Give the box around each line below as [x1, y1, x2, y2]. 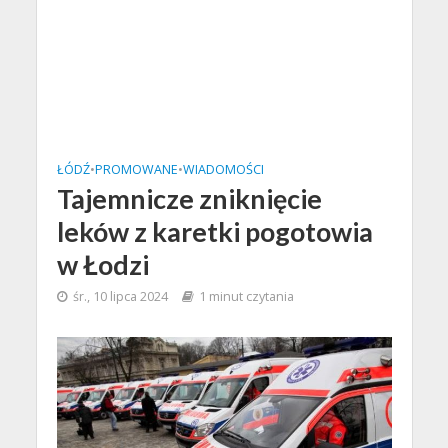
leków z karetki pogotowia [56, 215, 373, 248]
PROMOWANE [94, 161, 178, 178]
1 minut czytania [198, 288, 294, 305]
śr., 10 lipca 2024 [72, 288, 168, 305]
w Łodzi [56, 248, 149, 281]
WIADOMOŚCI [182, 161, 264, 178]
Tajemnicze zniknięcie [56, 182, 322, 215]
